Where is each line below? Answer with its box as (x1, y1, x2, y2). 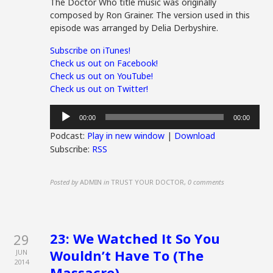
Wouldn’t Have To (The (50, 246, 204, 264)
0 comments (188, 177, 225, 186)
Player (49, 118, 74, 129)
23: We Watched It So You (50, 229, 221, 247)
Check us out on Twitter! (50, 83, 149, 94)
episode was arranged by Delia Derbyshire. (50, 22, 219, 34)
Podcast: (50, 130, 88, 141)
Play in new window (87, 130, 165, 141)
